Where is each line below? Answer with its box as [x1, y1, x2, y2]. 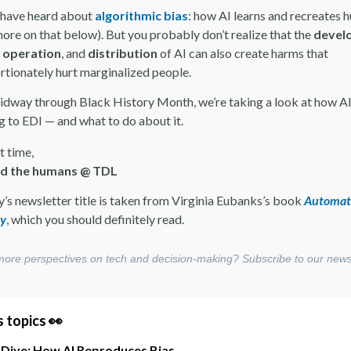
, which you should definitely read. [6, 212, 186, 226]
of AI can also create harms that [157, 45, 328, 60]
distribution [88, 45, 157, 60]
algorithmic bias [95, 8, 188, 23]
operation [2, 45, 61, 60]
